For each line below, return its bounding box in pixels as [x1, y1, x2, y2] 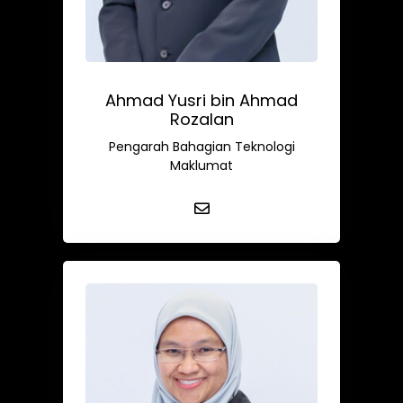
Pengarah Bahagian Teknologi [108, 137, 295, 156]
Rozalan [169, 107, 234, 130]
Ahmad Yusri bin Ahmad [105, 88, 298, 112]
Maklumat [170, 156, 233, 175]
